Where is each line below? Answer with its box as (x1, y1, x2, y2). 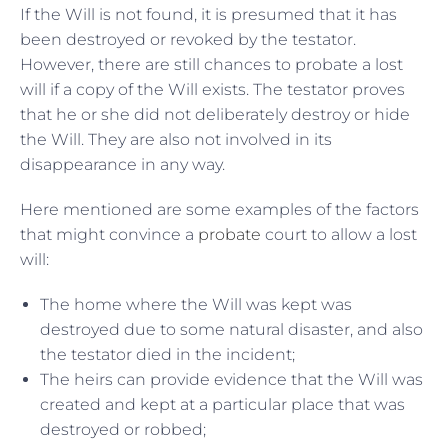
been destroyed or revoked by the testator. (20, 29, 356, 49)
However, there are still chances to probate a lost (20, 54, 403, 74)
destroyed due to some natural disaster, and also (40, 319, 423, 339)
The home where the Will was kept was (40, 294, 352, 314)
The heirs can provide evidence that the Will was (40, 369, 423, 389)
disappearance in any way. (20, 154, 229, 174)
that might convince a (20, 224, 198, 244)
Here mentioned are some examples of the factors (20, 199, 419, 219)
